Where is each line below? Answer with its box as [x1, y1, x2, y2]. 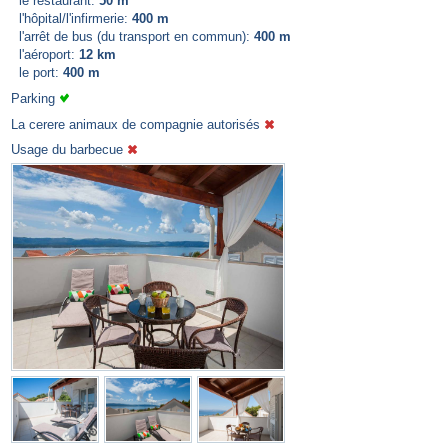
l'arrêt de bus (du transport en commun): [11, 28, 254, 44]
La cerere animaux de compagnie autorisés [11, 116, 264, 132]
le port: [11, 64, 63, 80]
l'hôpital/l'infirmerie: [11, 10, 132, 26]
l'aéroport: [11, 46, 79, 62]
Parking [11, 90, 59, 106]
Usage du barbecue [11, 142, 127, 158]
